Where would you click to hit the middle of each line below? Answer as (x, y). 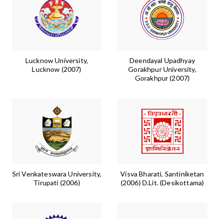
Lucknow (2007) (57, 69)
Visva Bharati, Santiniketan (162, 174)
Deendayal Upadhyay (162, 61)
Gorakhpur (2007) (162, 78)
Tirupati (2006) (57, 183)
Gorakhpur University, (162, 69)
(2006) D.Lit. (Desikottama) (162, 183)
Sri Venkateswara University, (57, 174)
